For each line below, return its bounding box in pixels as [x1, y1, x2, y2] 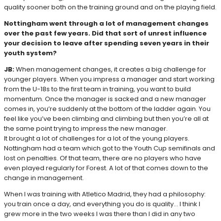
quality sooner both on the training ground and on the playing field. [4, 2, 217, 12]
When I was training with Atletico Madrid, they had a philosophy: [4, 189, 206, 199]
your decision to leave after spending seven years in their [4, 38, 209, 48]
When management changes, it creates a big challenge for [16, 65, 206, 74]
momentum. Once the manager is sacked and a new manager [4, 94, 206, 104]
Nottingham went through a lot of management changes [4, 19, 209, 29]
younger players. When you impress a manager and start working [4, 74, 215, 84]
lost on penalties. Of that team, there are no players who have [4, 153, 201, 163]
